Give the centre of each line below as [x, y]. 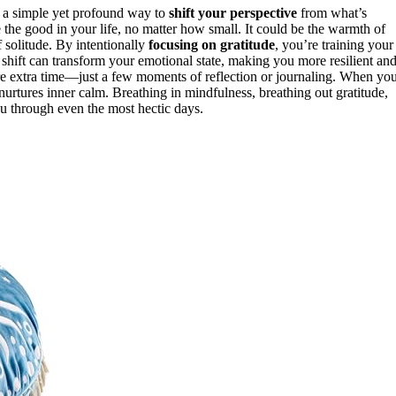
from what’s [332, 12]
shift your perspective [233, 12]
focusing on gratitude [212, 44]
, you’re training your [334, 44]
